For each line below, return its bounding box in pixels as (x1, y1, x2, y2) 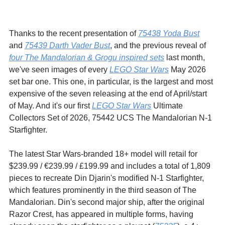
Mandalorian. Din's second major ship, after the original (9, 197, 206, 206)
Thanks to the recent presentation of (9, 29, 138, 38)
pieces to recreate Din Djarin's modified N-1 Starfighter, (9, 173, 206, 182)
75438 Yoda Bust (138, 29, 199, 38)
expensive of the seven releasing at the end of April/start (9, 89, 209, 98)
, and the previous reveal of (110, 41, 208, 50)
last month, (164, 53, 207, 62)
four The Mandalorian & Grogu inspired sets (9, 53, 164, 62)
